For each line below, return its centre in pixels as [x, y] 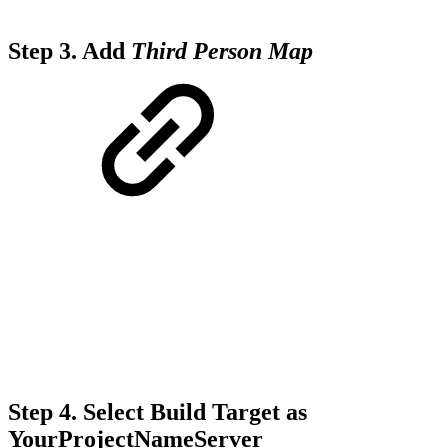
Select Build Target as [192, 411]
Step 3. [45, 51]
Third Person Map [222, 51]
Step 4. [42, 411]
